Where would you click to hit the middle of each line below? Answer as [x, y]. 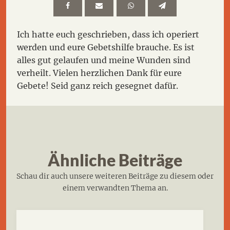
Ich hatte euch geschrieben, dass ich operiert [108, 34]
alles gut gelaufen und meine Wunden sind [104, 60]
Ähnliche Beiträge [115, 160]
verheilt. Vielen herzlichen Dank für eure [100, 73]
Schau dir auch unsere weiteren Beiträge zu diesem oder [115, 176]
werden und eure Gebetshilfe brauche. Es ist [106, 47]
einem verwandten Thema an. [115, 188]
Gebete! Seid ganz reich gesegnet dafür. [98, 85]
